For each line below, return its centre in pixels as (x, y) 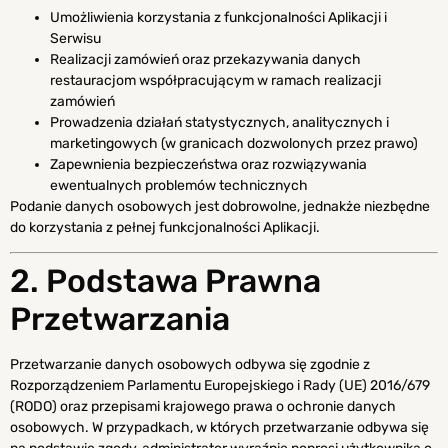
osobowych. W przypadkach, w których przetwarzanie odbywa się (219, 428)
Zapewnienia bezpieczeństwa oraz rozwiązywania (208, 164)
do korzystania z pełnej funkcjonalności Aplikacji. (165, 227)
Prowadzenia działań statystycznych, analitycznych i (219, 122)
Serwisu (75, 38)
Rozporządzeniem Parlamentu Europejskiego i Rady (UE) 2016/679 (220, 386)
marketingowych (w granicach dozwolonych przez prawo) (234, 143)
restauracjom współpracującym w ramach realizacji (215, 80)
